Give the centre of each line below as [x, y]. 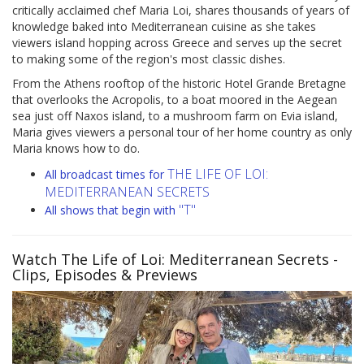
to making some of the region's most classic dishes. [149, 59]
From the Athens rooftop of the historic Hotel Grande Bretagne [179, 84]
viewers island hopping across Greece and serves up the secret [177, 43]
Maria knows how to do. [76, 149]
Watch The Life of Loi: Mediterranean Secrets [171, 260]
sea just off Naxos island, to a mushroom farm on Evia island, [175, 116]
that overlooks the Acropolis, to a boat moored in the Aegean [175, 100]
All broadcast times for [106, 175]
